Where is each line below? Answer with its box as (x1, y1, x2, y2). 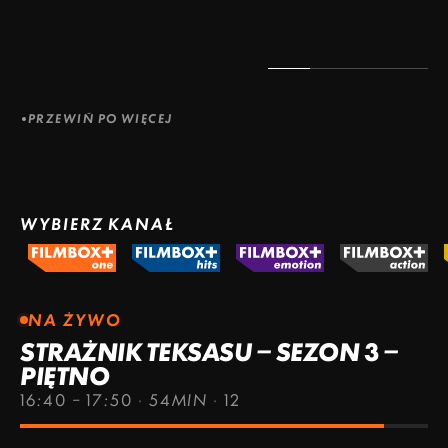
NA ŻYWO (28, 309, 122, 330)
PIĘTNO (20, 360, 110, 391)
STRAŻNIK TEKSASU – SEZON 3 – (20, 336, 399, 367)
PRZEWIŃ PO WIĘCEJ (28, 110, 173, 126)
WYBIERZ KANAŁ (20, 213, 175, 234)
